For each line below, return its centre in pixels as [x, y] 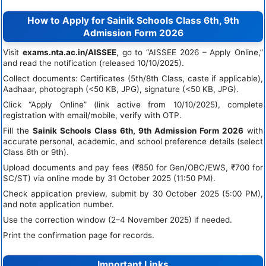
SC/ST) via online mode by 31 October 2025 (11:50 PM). [109, 178]
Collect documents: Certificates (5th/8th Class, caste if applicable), [133, 78]
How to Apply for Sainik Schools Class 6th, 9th [133, 20]
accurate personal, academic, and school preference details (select [133, 141]
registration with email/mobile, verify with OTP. [92, 115]
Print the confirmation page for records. [79, 235]
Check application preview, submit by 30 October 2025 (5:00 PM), [133, 193]
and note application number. [58, 204]
